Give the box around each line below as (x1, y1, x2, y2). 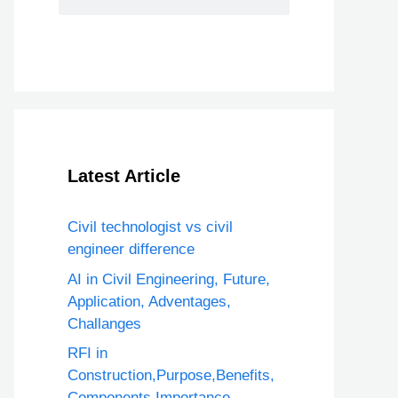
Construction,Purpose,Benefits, (68, 367, 275, 384)
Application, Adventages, (68, 292, 231, 310)
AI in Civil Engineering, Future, (68, 270, 270, 288)
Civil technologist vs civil (68, 219, 233, 235)
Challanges (68, 314, 141, 332)
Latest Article (68, 166, 180, 186)
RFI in (68, 345, 107, 362)
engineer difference (68, 241, 195, 258)
